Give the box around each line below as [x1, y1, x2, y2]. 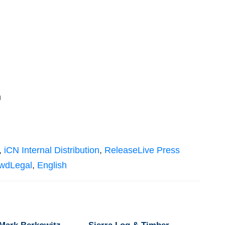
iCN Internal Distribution [4, 145, 99, 156]
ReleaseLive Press [104, 145, 180, 156]
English [37, 160, 67, 171]
